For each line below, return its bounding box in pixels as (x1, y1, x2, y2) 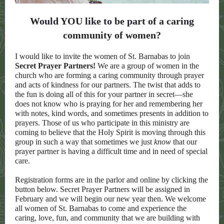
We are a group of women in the (95, 61, 199, 70)
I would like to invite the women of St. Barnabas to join (15, 52, 190, 60)
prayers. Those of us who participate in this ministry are (15, 118, 189, 127)
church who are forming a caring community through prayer (15, 71, 204, 79)
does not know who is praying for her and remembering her (15, 99, 202, 108)
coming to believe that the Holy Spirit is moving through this (15, 128, 205, 136)
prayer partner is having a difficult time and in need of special (15, 147, 207, 155)
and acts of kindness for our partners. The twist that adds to (15, 80, 200, 89)
